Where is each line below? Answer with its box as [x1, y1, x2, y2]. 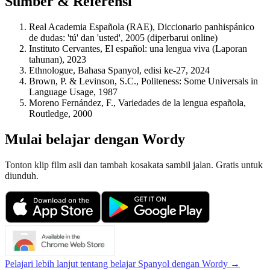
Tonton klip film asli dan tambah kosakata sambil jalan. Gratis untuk [5, 159, 263, 170]
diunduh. [5, 170, 39, 181]
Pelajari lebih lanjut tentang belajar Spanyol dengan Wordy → [5, 258, 240, 269]
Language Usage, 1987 [29, 86, 118, 97]
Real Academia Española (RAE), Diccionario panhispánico [29, 21, 254, 32]
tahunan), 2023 [29, 54, 86, 64]
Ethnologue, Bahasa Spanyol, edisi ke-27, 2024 [29, 64, 210, 75]
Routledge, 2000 [29, 108, 92, 119]
